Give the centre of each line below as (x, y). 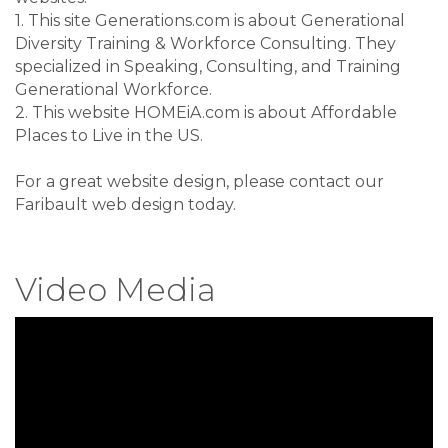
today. (210, 205)
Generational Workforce (112, 90)
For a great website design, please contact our (199, 182)
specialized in (69, 67)
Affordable (354, 113)
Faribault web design (99, 205)
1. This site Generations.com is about (158, 21)
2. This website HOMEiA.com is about (163, 113)
